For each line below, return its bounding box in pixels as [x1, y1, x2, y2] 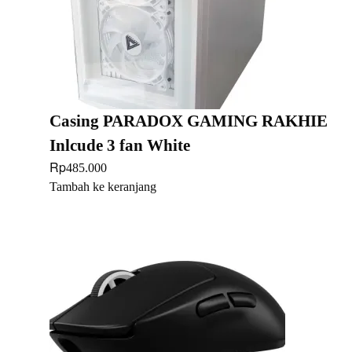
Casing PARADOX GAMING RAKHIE [49, 111, 328, 130]
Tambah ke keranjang [49, 179, 156, 193]
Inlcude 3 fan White [49, 135, 190, 155]
